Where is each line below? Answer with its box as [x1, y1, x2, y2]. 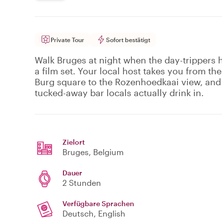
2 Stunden [62, 178, 101, 188]
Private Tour [51, 36, 84, 44]
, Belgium [89, 147, 124, 157]
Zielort [62, 138, 85, 147]
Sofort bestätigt [106, 36, 150, 44]
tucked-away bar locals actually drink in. [35, 87, 204, 99]
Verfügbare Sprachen [62, 199, 134, 208]
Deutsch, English [62, 209, 125, 219]
